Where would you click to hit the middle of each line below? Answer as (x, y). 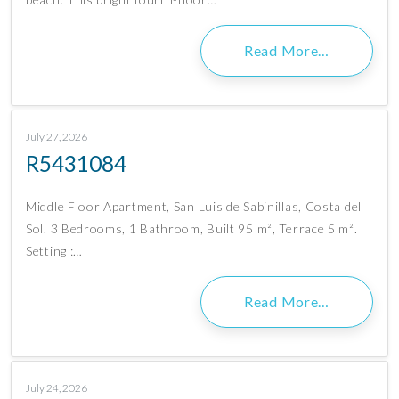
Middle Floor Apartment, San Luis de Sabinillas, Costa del (194, 207)
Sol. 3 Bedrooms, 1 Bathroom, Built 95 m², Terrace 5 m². (192, 229)
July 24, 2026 (57, 388)
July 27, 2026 (57, 137)
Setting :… (54, 251)
